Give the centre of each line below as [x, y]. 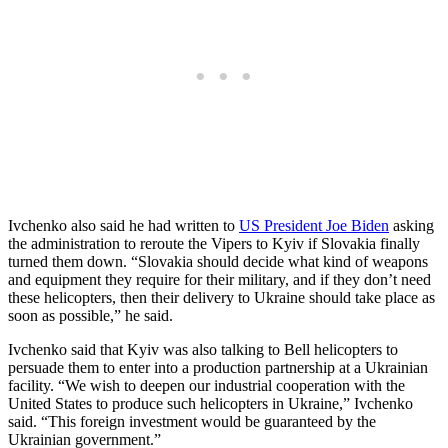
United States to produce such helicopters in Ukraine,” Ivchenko [210, 403]
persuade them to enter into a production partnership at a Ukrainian [218, 367]
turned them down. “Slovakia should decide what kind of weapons [218, 261]
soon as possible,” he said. [90, 315]
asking [411, 225]
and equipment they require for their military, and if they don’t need [219, 279]
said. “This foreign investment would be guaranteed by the [192, 421]
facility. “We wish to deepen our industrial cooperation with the [206, 385]
